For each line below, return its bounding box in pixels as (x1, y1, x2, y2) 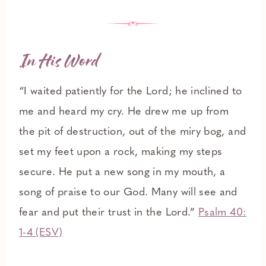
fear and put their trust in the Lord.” (19, 207, 199, 219)
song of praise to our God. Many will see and (19, 187, 237, 199)
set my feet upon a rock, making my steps (19, 147, 223, 159)
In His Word (19, 55, 99, 69)
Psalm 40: (198, 207, 247, 219)
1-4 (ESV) (19, 227, 63, 239)
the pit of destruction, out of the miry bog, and (19, 126, 246, 138)
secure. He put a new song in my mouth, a (19, 167, 226, 179)
